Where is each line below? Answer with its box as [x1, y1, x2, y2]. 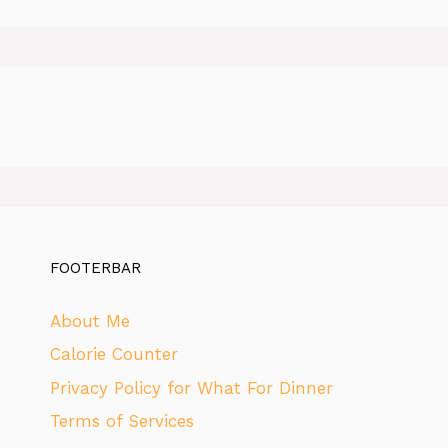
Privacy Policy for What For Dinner [50, 377, 333, 398]
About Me [50, 310, 130, 331]
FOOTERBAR [50, 258, 141, 277]
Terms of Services [50, 411, 194, 432]
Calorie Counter [50, 344, 178, 365]
